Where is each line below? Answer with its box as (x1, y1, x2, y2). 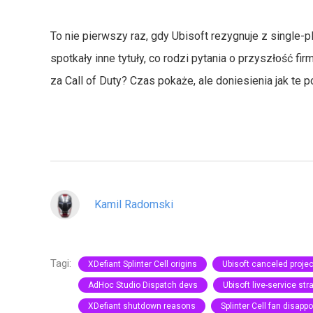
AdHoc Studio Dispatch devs (88, 280, 198, 291)
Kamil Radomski (94, 198, 173, 212)
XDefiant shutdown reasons (88, 301, 196, 312)
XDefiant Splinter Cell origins (88, 259, 197, 270)
